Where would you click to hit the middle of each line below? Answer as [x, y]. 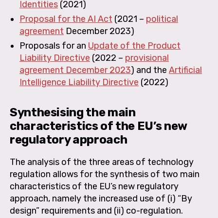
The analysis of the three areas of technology [102, 162]
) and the [150, 70]
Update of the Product [134, 45]
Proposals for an [54, 45]
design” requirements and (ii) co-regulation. [96, 210]
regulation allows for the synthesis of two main [105, 174]
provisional [147, 58]
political [162, 19]
